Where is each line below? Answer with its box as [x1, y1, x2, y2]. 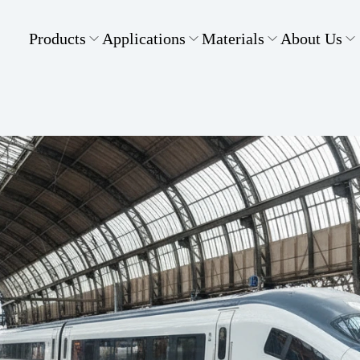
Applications [102, 30, 186, 48]
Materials [202, 30, 264, 48]
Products [29, 30, 86, 48]
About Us [280, 30, 342, 48]
